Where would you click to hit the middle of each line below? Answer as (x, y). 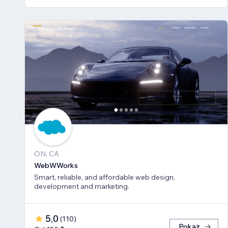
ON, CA (47, 154)
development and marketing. (82, 187)
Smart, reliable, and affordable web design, (105, 177)
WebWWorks (56, 166)
